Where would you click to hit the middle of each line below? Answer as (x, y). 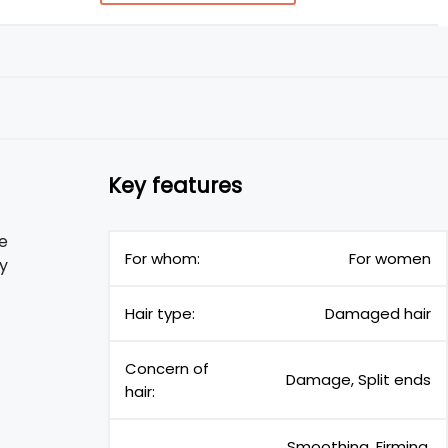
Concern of (167, 368)
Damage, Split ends (358, 379)
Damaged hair (378, 313)
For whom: (162, 258)
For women (390, 258)
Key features (175, 185)
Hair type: (160, 313)
